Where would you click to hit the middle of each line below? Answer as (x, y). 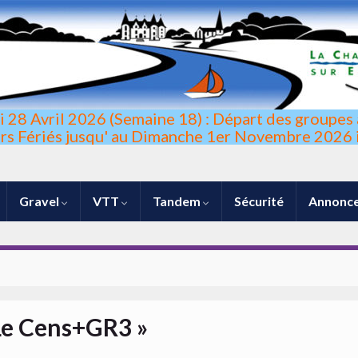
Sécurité (259, 201)
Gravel (40, 201)
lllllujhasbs (179, 216)
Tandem (178, 201)
